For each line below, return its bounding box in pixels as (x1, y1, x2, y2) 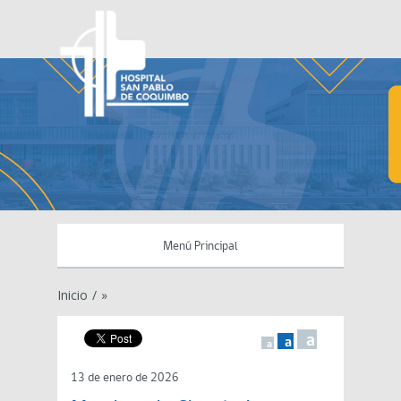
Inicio (57, 286, 88, 303)
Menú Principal (163, 240, 238, 253)
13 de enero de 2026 (71, 371, 179, 385)
